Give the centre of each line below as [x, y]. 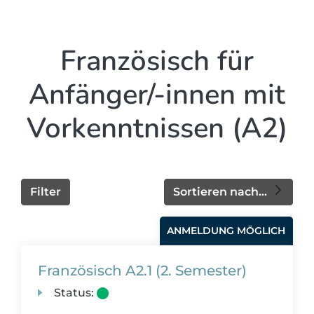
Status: [74, 293]
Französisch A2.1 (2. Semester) [142, 271]
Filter [46, 192]
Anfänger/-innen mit [157, 95]
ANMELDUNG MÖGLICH [226, 231]
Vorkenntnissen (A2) [157, 128]
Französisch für [157, 61]
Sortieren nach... [222, 192]
